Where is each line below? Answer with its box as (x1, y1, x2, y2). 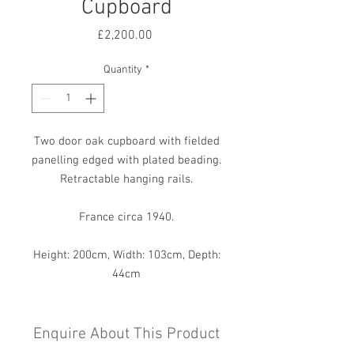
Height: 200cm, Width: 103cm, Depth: (32, 248, 220, 262)
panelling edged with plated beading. (32, 153, 221, 168)
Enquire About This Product (33, 325, 220, 344)
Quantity (104, 63, 142, 77)
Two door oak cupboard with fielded (33, 134, 220, 149)
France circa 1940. (79, 210, 174, 224)
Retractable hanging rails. (60, 172, 193, 186)
